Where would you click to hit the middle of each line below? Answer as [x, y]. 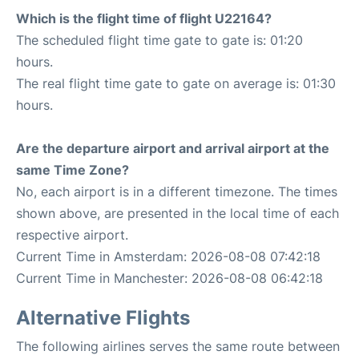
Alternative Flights [103, 318]
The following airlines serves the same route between [178, 346]
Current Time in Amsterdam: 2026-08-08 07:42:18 [168, 256]
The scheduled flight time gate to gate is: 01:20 [159, 40]
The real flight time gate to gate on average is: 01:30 [176, 83]
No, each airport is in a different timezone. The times [177, 192]
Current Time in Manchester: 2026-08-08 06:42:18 [169, 278]
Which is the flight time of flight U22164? [144, 18]
